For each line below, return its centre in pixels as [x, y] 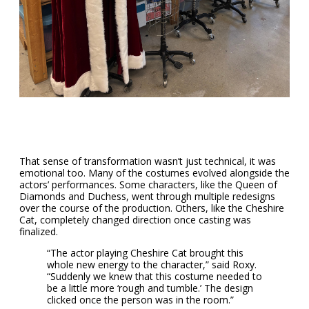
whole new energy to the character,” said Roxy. [152, 265]
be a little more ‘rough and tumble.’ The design [150, 288]
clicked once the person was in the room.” [140, 300]
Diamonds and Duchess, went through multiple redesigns [147, 197]
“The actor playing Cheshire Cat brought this [145, 253]
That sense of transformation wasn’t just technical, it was [148, 161]
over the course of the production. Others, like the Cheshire [152, 208]
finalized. [39, 232]
